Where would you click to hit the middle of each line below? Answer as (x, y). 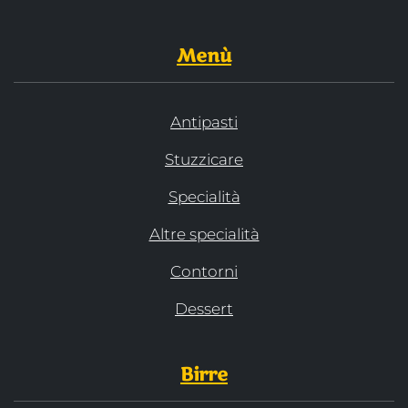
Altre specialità (204, 235)
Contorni (204, 272)
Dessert (204, 309)
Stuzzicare (204, 160)
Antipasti (204, 122)
